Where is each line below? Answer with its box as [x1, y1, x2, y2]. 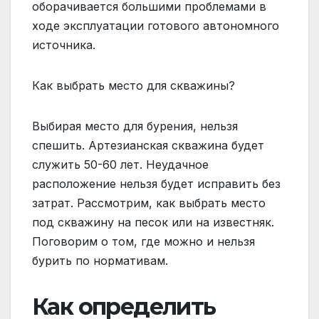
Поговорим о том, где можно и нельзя [32, 234, 255, 249]
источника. [32, 37, 95, 52]
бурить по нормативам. [32, 253, 168, 268]
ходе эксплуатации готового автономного [32, 18, 279, 33]
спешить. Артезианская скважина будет [32, 137, 264, 152]
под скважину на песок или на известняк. [32, 214, 274, 229]
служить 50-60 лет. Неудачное [32, 157, 209, 172]
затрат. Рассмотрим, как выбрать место [32, 195, 266, 210]
